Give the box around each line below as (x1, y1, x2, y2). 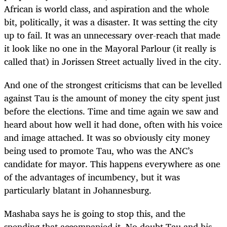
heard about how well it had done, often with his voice (4, 116, 222, 132)
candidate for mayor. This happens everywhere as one (4, 156, 220, 171)
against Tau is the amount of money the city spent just (4, 90, 220, 105)
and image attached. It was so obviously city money (4, 129, 210, 145)
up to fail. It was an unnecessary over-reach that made (4, 27, 220, 43)
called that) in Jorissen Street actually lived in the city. (4, 53, 221, 69)
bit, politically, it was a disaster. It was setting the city (4, 14, 218, 29)
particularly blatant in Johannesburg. (4, 182, 152, 198)
